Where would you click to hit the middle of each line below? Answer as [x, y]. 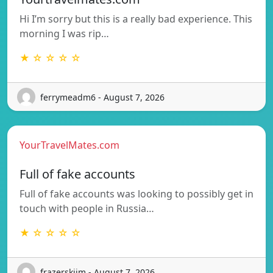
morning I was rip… [64, 34]
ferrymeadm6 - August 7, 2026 [102, 97]
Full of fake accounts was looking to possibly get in [136, 194]
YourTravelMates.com [69, 145]
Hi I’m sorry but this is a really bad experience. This [136, 19]
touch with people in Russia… [87, 209]
